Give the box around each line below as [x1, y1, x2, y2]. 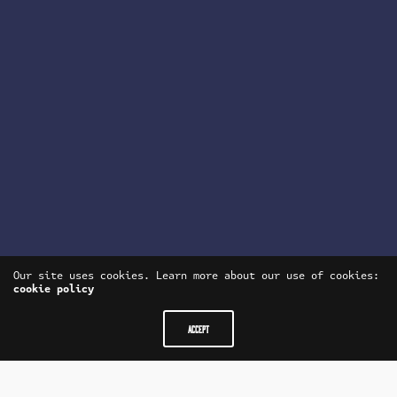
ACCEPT [188, 323, 209, 334]
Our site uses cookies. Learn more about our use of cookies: [13, 268, 379, 284]
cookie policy [13, 281, 94, 297]
